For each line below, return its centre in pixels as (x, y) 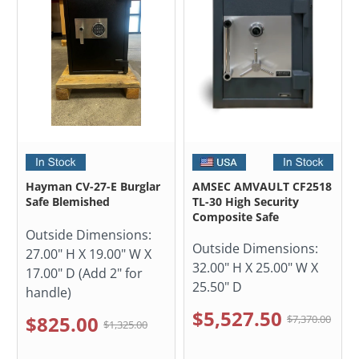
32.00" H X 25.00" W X (255, 268)
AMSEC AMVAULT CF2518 (262, 187)
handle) (49, 293)
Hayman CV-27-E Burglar (93, 187)
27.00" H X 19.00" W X (89, 254)
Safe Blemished (68, 202)
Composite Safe (236, 217)
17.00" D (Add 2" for (85, 274)
